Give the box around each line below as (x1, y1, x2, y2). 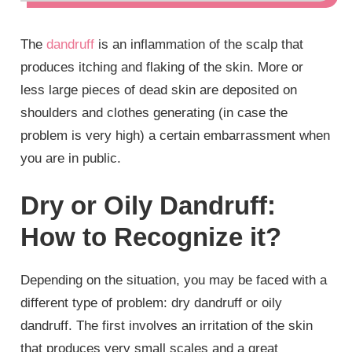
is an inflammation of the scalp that (94, 37, 304, 53)
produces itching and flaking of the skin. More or (20, 60, 304, 75)
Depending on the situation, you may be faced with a (20, 272, 328, 288)
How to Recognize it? (20, 222, 282, 251)
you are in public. (20, 151, 122, 167)
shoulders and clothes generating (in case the (20, 105, 288, 121)
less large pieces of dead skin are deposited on (20, 82, 298, 98)
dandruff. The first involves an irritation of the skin (20, 317, 313, 333)
